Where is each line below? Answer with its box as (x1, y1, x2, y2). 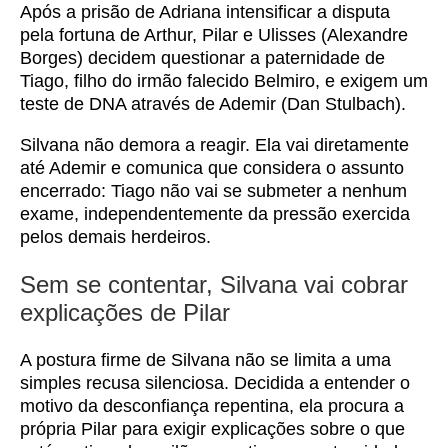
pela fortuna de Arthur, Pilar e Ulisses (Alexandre (20, 25, 408, 45)
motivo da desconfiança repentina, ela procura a (20, 396, 404, 416)
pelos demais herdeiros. (20, 227, 211, 247)
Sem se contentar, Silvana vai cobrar (20, 271, 408, 298)
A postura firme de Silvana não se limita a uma (20, 350, 391, 370)
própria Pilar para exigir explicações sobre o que (20, 419, 405, 439)
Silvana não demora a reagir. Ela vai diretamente (20, 135, 409, 155)
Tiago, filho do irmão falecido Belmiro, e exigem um (20, 71, 428, 91)
